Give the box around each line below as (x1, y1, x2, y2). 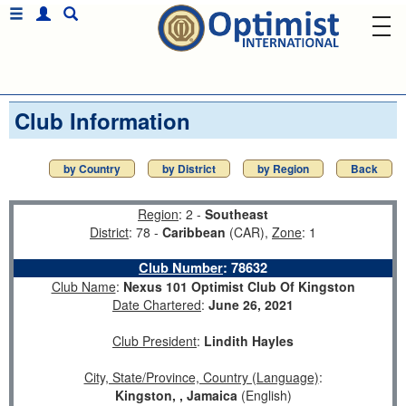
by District (162, 160, 216, 177)
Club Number (139, 258, 223, 277)
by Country (63, 160, 121, 177)
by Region (257, 160, 309, 177)
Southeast (205, 205, 268, 223)
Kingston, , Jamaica (114, 386, 237, 404)
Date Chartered (112, 295, 201, 314)
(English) (237, 386, 292, 404)
